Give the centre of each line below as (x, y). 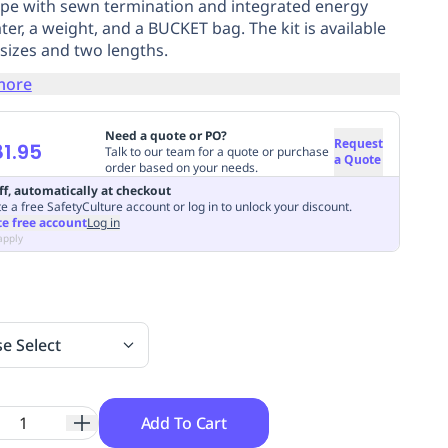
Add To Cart (183, 422)
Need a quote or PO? (165, 135)
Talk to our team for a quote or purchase (216, 151)
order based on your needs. (181, 167)
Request (358, 143)
